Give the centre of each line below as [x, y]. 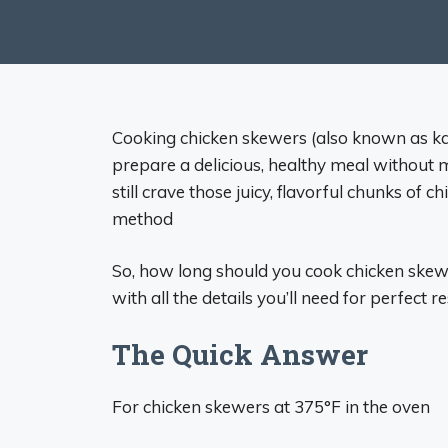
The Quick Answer [240, 354]
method [142, 218]
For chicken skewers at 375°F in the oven [271, 406]
